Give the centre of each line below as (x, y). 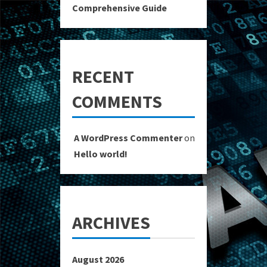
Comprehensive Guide (119, 7)
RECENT (103, 76)
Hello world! (101, 153)
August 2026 (98, 259)
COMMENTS (117, 101)
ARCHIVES (111, 222)
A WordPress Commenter (128, 137)
